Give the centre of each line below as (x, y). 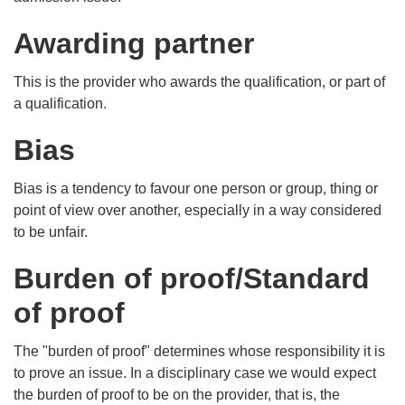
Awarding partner (134, 44)
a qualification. (62, 104)
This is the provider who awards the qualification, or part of (199, 82)
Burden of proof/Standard (192, 279)
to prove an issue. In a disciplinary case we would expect (195, 373)
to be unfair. (51, 232)
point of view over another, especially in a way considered (198, 211)
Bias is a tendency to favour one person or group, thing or (196, 189)
